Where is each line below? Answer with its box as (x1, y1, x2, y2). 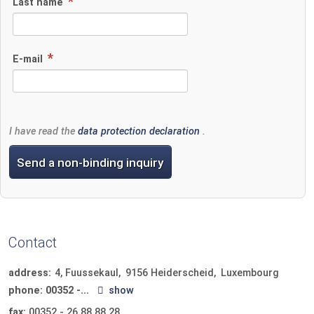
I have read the (9, 125, 78, 138)
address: (8, 267, 51, 280)
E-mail (13, 53, 46, 66)
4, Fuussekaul (55, 267, 118, 280)
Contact (8, 233, 57, 251)
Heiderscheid (151, 267, 214, 280)
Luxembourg (221, 267, 279, 280)
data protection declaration (78, 125, 200, 138)
